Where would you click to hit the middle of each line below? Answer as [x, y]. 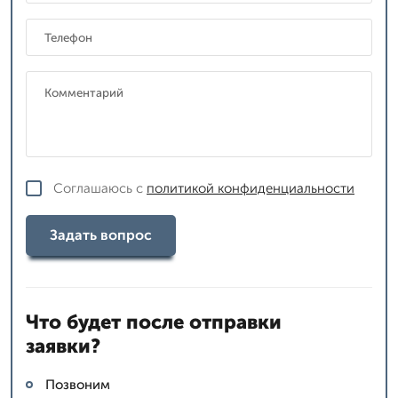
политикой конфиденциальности [251, 188]
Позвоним [78, 384]
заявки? [63, 346]
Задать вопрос [101, 235]
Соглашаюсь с [100, 188]
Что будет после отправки [154, 322]
